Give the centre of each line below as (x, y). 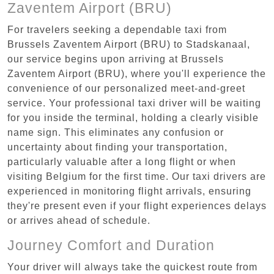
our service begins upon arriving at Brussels (116, 59)
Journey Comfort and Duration (111, 245)
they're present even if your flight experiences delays (137, 206)
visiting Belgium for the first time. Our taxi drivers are (137, 176)
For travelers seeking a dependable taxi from (117, 29)
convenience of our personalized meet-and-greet (126, 88)
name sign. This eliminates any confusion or (116, 132)
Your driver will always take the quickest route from (132, 267)
